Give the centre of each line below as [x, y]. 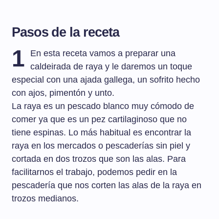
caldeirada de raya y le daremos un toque [111, 67]
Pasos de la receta [66, 32]
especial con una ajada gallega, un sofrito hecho [106, 80]
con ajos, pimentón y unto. [63, 93]
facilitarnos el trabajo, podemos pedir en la [94, 172]
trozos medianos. [45, 199]
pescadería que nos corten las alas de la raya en [107, 186]
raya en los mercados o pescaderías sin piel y [101, 146]
